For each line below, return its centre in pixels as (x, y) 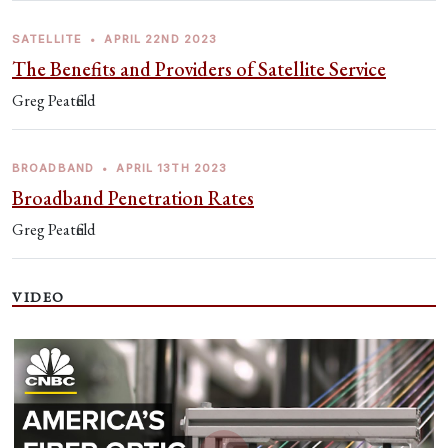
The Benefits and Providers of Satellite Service (199, 69)
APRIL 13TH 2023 (172, 168)
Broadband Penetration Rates (133, 198)
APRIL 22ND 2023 (161, 39)
